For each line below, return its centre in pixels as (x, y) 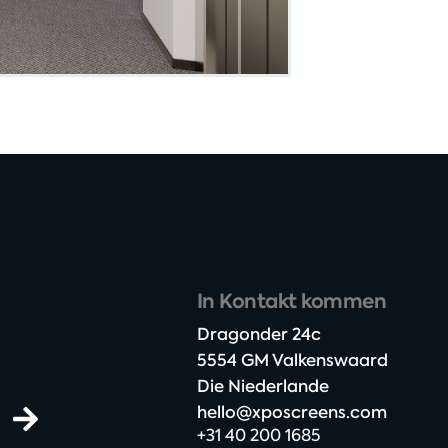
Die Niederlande (262, 385)
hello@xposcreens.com (291, 411)
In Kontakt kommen (291, 301)
